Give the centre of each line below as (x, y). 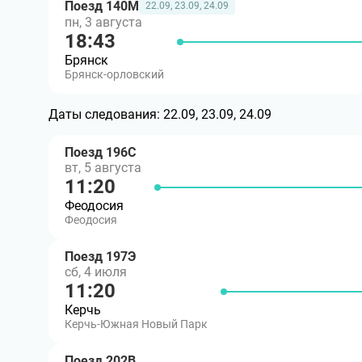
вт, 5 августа (103, 168)
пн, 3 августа (103, 22)
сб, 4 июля (96, 272)
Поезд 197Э (100, 257)
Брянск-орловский (114, 74)
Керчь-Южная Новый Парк (136, 324)
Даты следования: (106, 114)
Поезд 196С (100, 152)
